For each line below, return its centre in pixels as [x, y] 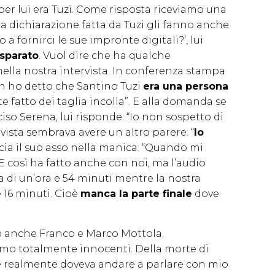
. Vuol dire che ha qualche [105, 55]
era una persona [186, 86]
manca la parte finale [136, 193]
